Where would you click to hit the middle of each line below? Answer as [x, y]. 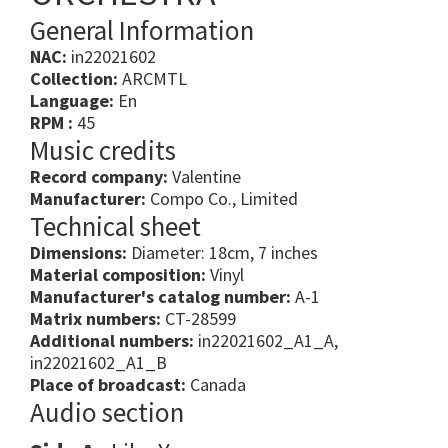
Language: [72, 101]
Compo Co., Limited [222, 199]
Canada [216, 385]
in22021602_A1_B [98, 363]
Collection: [74, 79]
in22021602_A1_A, [266, 341]
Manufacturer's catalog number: [160, 297]
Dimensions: [78, 253]
